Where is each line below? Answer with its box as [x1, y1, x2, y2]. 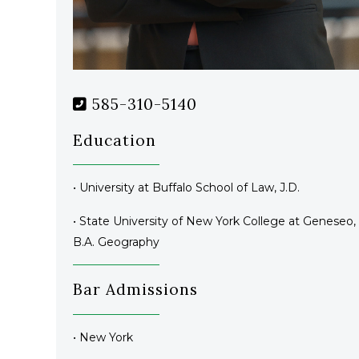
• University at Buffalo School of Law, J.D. [73, 180, 301, 196]
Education [73, 131, 156, 151]
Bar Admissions [73, 280, 198, 300]
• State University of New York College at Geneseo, [73, 213, 357, 228]
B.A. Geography [73, 234, 160, 249]
